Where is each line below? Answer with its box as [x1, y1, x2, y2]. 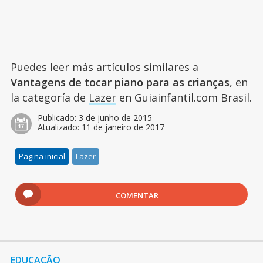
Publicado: [37, 112, 79, 124]
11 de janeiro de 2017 [81, 122, 164, 133]
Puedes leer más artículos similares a [10, 60, 198, 75]
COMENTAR [116, 190, 159, 201]
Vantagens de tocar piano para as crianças [10, 75, 230, 90]
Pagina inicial [19, 151, 66, 162]
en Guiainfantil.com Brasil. [116, 90, 252, 105]
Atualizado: [37, 122, 82, 133]
